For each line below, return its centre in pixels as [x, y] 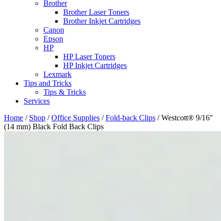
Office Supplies [75, 117]
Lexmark [57, 74]
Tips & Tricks [65, 92]
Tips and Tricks [48, 83]
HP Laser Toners [89, 56]
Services [37, 101]
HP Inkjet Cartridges [95, 65]
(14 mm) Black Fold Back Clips [54, 126]
